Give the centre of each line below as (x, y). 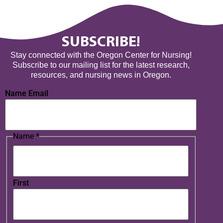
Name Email (27, 93)
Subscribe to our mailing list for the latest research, (101, 65)
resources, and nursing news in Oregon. (101, 75)
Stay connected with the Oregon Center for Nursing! (101, 55)
